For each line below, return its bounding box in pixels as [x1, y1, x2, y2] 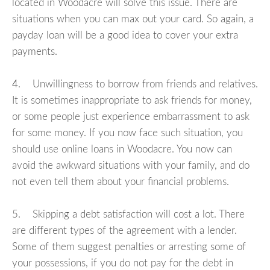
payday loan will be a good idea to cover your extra [12, 30, 238, 41]
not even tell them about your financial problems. [12, 177, 229, 187]
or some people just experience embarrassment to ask [12, 111, 250, 122]
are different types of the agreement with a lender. [12, 225, 237, 236]
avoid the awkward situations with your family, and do [12, 160, 250, 171]
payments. [12, 46, 57, 57]
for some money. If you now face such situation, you [12, 128, 243, 139]
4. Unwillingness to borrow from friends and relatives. [12, 79, 258, 90]
